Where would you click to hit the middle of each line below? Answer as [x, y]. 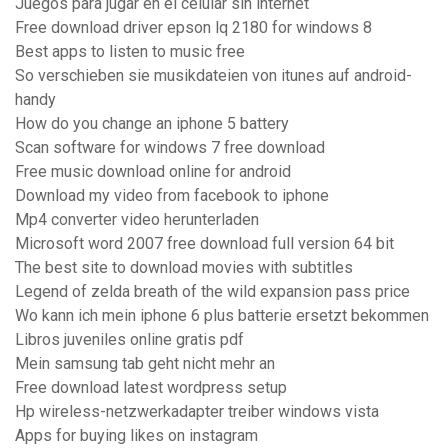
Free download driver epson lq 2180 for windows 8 [193, 28]
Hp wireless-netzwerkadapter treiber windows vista [197, 412]
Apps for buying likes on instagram [136, 436]
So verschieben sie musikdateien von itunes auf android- [213, 76]
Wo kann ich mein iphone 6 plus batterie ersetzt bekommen [222, 316]
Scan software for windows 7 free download [170, 148]
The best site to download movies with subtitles [184, 268]
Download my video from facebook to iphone [172, 196]
